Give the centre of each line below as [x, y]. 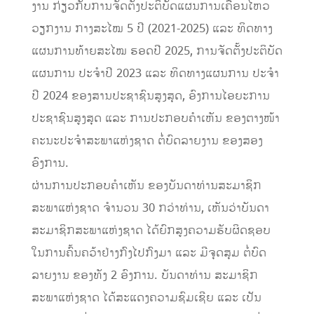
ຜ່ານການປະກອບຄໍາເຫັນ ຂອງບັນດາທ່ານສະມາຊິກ [146, 186]
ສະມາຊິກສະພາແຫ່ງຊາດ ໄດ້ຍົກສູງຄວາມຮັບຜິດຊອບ [151, 231]
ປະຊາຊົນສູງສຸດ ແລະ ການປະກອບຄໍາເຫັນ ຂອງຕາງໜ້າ [155, 119]
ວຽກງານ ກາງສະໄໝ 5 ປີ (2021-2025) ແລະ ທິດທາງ [152, 29]
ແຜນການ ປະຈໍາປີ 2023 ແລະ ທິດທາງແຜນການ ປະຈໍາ [155, 74]
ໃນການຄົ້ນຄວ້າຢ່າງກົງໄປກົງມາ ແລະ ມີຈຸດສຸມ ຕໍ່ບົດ [149, 253]
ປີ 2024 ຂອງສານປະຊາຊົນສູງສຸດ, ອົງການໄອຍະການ [150, 96]
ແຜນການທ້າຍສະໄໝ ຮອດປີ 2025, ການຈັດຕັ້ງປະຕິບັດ [157, 52]
